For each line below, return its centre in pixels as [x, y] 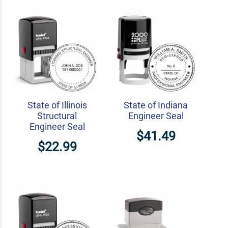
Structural [57, 116]
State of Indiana [156, 105]
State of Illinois [57, 105]
